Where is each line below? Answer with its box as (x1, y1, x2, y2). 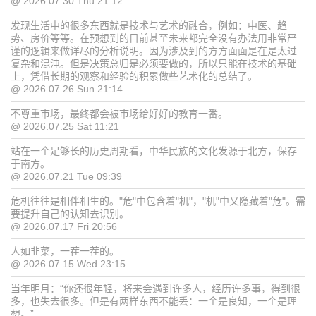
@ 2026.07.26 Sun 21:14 (11, 83, 123, 95)
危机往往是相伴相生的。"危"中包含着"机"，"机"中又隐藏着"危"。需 (11, 195, 305, 207)
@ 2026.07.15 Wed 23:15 (11, 258, 126, 270)
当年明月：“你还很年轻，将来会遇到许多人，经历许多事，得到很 (11, 283, 300, 295)
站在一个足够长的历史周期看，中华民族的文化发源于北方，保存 (11, 145, 297, 157)
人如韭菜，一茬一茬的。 (11, 245, 119, 257)
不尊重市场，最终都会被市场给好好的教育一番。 (11, 108, 228, 120)
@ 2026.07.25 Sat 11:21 (11, 121, 119, 133)
